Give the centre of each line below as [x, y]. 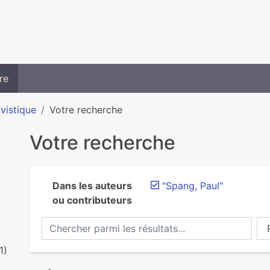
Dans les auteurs [92, 186]
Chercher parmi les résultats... [108, 224]
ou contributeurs [92, 200]
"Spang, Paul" [192, 186]
